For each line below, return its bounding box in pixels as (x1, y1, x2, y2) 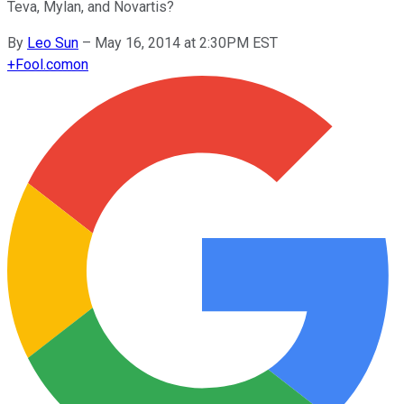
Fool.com (15, 55, 73, 73)
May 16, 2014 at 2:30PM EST (95, 33, 278, 51)
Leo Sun (27, 33, 78, 51)
